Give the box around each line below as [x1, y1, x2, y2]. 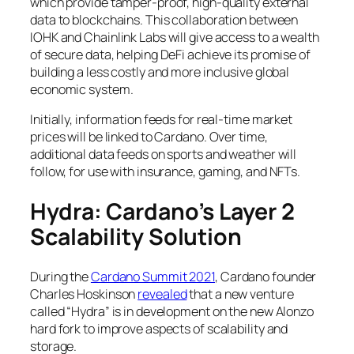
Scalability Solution [30, 220, 242, 252]
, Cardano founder [215, 268, 317, 286]
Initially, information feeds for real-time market [30, 111, 293, 129]
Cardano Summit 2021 [90, 268, 216, 286]
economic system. [30, 80, 136, 98]
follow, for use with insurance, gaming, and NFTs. [30, 163, 301, 181]
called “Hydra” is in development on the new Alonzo [30, 303, 314, 321]
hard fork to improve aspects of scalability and [30, 320, 288, 338]
